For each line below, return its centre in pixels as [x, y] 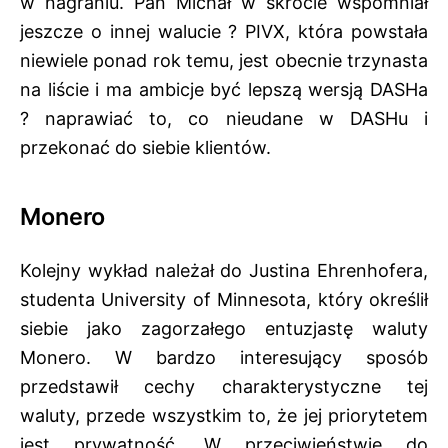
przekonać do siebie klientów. [145, 148]
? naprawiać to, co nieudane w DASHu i [224, 119]
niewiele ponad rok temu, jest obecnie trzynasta [224, 61]
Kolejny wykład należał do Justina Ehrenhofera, [224, 271]
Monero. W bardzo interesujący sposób [224, 358]
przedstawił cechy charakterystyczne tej [224, 387]
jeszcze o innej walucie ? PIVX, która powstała [224, 32]
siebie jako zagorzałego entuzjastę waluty [224, 329]
